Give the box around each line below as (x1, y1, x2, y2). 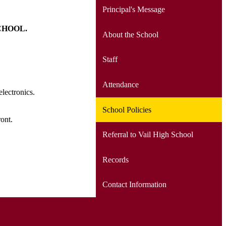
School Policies (102, 105, 151, 114)
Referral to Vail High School (102, 130, 193, 139)
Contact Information (102, 180, 166, 189)
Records (102, 155, 129, 164)
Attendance (102, 80, 139, 89)
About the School (102, 30, 158, 39)
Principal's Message (102, 5, 165, 14)
